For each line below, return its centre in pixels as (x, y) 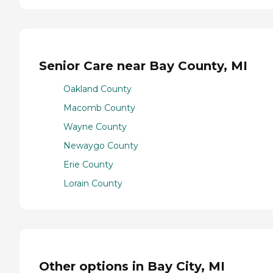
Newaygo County (101, 146)
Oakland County (97, 89)
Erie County (88, 165)
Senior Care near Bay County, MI (143, 66)
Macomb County (99, 108)
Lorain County (93, 184)
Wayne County (95, 127)
